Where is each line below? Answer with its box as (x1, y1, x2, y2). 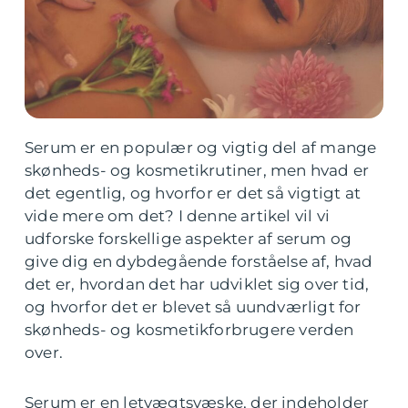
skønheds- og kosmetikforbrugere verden (25, 321, 354, 339)
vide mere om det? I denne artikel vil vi (25, 207, 331, 225)
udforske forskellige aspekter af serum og (25, 229, 352, 248)
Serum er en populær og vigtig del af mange (25, 138, 377, 157)
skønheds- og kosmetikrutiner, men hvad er (25, 161, 370, 179)
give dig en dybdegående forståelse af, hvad (25, 252, 373, 270)
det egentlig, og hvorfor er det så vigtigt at (25, 184, 362, 202)
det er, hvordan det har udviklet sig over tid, (25, 275, 370, 293)
